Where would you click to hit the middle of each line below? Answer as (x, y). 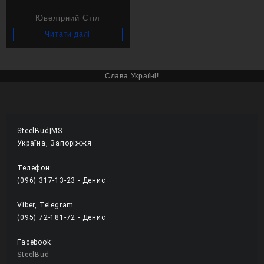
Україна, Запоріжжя (55, 143)
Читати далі (68, 34)
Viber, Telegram (46, 205)
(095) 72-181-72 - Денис (62, 217)
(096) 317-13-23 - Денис (61, 180)
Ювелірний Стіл (67, 18)
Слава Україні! (132, 76)
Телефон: (35, 168)
